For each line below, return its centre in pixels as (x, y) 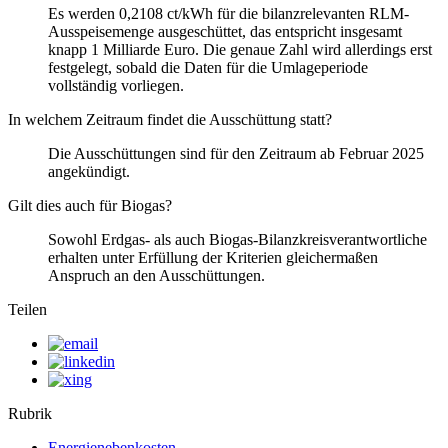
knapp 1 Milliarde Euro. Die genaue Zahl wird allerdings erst (240, 50)
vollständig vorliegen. (116, 86)
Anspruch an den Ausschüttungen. (156, 276)
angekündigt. (89, 172)
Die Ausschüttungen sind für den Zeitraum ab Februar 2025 (236, 154)
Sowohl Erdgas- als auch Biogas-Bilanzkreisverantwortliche (237, 240)
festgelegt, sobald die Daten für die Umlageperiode (208, 68)
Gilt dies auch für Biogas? (90, 206)
